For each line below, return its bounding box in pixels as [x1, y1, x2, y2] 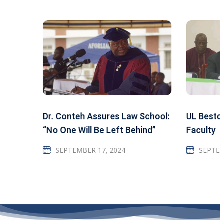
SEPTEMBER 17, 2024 [55, 145, 125, 155]
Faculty [186, 123, 216, 137]
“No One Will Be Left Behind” [43, 123, 156, 137]
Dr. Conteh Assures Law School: [43, 110, 169, 123]
